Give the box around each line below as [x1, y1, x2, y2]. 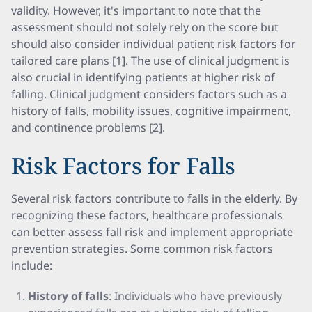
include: [11, 258, 52, 273]
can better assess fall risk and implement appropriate [11, 224, 293, 240]
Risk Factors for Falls [11, 150, 235, 180]
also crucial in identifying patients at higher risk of [11, 70, 275, 85]
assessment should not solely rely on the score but [11, 19, 279, 35]
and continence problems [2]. [11, 120, 165, 135]
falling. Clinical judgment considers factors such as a [11, 86, 287, 102]
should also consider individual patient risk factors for [11, 36, 296, 52]
